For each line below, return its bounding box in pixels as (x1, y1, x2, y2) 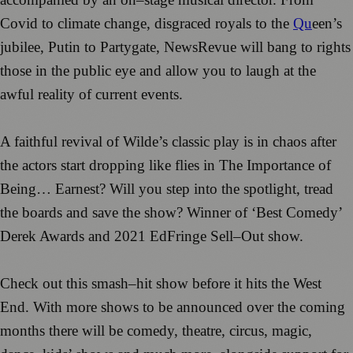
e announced (166, 299, 243, 316)
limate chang (64, 15, 140, 32)
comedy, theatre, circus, (127, 322, 272, 340)
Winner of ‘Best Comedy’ (187, 204, 342, 221)
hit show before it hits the (136, 275, 289, 292)
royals (215, 15, 251, 32)
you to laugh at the (203, 62, 316, 80)
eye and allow (115, 62, 199, 80)
